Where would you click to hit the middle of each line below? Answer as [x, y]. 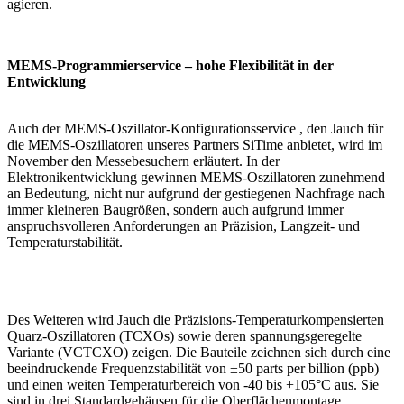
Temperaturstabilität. [65, 242]
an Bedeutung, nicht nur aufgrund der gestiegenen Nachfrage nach [196, 193]
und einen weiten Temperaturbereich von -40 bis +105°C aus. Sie [193, 384]
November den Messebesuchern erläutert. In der [143, 161]
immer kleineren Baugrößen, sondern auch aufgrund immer [175, 209]
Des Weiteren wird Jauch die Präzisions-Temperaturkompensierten [196, 319]
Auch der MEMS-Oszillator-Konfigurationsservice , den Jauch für [195, 128]
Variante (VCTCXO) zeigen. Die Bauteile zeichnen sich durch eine [199, 352]
